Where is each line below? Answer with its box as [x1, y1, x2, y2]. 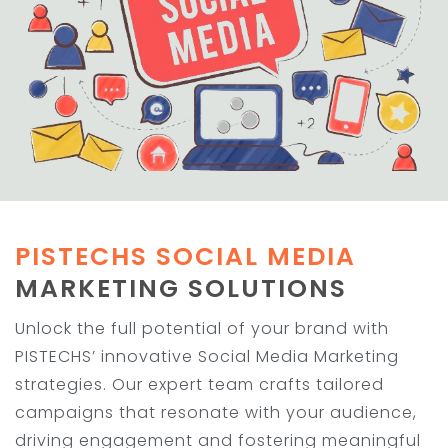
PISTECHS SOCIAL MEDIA [15, 239, 356, 274]
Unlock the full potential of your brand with [15, 317, 389, 340]
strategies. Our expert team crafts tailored [15, 373, 384, 396]
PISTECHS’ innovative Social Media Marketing [15, 345, 399, 368]
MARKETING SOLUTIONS [15, 271, 347, 306]
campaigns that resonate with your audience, [15, 401, 417, 424]
